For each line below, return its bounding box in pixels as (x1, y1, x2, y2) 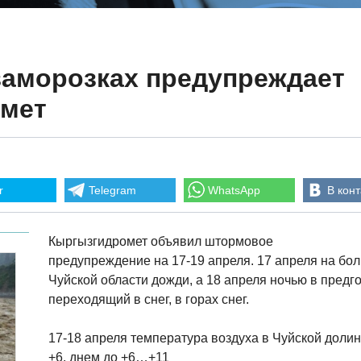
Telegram (89, 184, 136, 197)
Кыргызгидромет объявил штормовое (48, 234, 273, 248)
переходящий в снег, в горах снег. (48, 293, 249, 306)
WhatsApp (208, 184, 260, 197)
